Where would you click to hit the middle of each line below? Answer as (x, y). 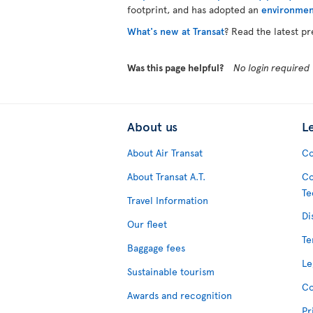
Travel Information (168, 201)
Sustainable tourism (171, 272)
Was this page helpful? (175, 68)
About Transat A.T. (166, 177)
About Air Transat (165, 153)
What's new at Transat (176, 31)
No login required (272, 68)
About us (152, 126)
